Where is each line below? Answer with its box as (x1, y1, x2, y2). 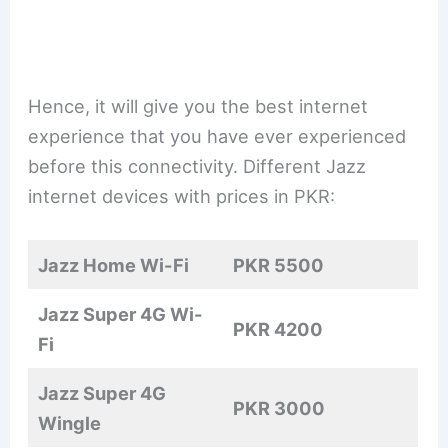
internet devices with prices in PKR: (28, 184, 336, 207)
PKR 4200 (233, 317, 324, 340)
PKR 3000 (233, 396, 326, 419)
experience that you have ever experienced (28, 124, 407, 147)
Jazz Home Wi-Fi (38, 253, 190, 276)
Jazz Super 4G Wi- (38, 302, 204, 325)
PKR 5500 (233, 253, 325, 276)
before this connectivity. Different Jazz (28, 154, 367, 177)
